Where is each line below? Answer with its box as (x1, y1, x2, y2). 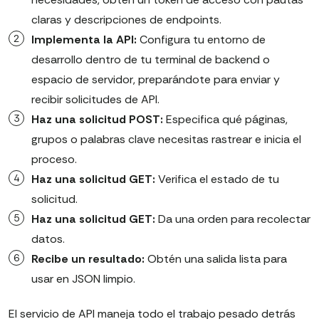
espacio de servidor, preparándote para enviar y (31, 72, 280, 88)
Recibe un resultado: (31, 251, 145, 267)
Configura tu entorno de (137, 32, 266, 48)
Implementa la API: (31, 32, 137, 48)
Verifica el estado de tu (155, 172, 279, 187)
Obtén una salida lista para (145, 251, 287, 267)
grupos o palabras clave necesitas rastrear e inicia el (31, 132, 301, 147)
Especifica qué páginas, (163, 112, 288, 127)
